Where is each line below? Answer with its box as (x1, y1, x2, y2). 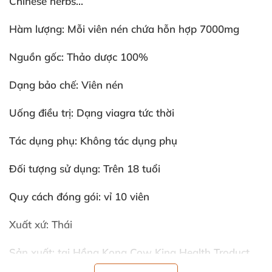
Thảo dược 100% (64, 50, 148, 63)
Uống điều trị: (9, 106, 76, 119)
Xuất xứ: (9, 218, 49, 231)
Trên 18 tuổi (103, 162, 160, 175)
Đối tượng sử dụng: (9, 162, 103, 175)
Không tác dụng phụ (77, 134, 177, 147)
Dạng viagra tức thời (76, 106, 174, 119)
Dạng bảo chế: (9, 78, 78, 91)
